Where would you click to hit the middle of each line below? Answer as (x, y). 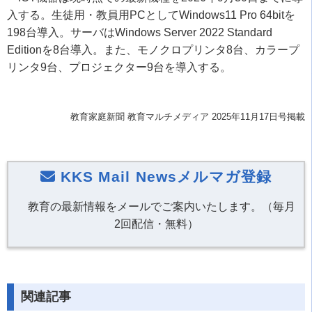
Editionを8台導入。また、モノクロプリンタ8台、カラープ (153, 50)
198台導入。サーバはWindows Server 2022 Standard (140, 32)
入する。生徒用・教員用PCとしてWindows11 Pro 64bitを (151, 15)
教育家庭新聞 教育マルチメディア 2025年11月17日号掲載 (188, 117)
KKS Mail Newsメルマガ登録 (164, 177)
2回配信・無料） (156, 224)
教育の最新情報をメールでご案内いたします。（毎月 (162, 206)
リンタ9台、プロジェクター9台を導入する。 (119, 67)
